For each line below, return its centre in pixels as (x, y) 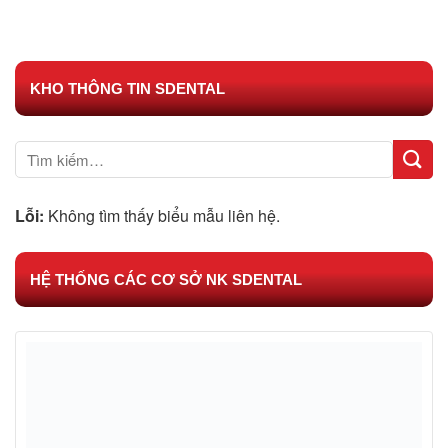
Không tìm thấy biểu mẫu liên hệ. (162, 215)
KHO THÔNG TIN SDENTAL (127, 88)
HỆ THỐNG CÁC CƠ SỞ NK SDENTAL (166, 279)
